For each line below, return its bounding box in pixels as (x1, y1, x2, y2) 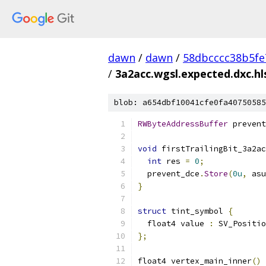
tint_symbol (166, 206, 228, 216)
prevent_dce (138, 169, 199, 179)
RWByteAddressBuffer (138, 119, 228, 129)
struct (138, 206, 166, 216)
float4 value (138, 218, 209, 229)
